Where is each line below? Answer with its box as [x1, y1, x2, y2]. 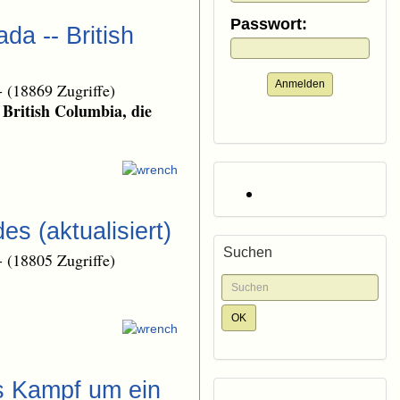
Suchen [223, 245, 272, 261]
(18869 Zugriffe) [7, 79, 115, 102]
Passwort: [230, 15, 307, 34]
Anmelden [275, 78, 325, 91]
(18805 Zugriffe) [7, 248, 115, 271]
